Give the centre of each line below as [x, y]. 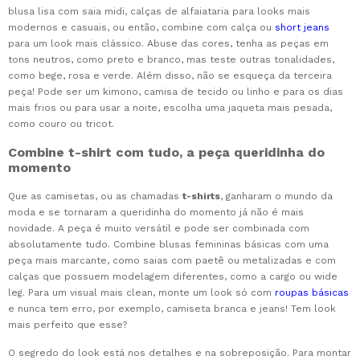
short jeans [302, 28]
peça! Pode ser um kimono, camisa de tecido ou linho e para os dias [176, 92]
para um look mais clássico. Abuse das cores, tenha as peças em [168, 44]
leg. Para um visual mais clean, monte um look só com [141, 293]
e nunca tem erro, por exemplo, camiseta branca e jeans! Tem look [172, 309]
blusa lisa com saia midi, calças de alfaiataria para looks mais [159, 12]
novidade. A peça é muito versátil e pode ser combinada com [159, 229]
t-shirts [201, 196]
